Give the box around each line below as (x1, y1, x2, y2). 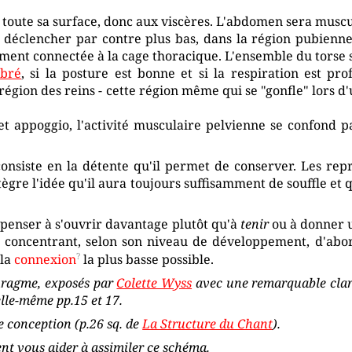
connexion (14, 251, 77, 269)
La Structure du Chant (142, 315, 273, 333)
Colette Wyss (116, 274, 192, 292)
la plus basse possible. (80, 251, 214, 269)
